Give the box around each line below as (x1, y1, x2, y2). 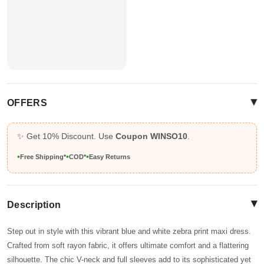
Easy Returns (89, 153, 130, 161)
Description (7, 200, 61, 210)
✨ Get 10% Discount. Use (17, 131, 115, 141)
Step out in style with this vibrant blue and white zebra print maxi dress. (7, 227, 251, 236)
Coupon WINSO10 (115, 131, 187, 141)
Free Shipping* (20, 153, 66, 161)
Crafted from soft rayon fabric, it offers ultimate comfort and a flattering (7, 241, 249, 250)
